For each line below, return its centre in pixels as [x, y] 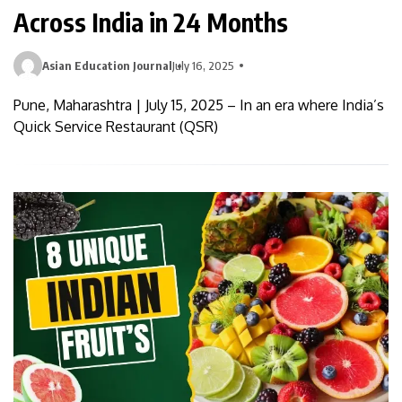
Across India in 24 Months [151, 22]
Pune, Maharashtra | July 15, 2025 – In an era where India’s [199, 105]
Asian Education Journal [107, 66]
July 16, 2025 [203, 66]
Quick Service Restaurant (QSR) [116, 127]
